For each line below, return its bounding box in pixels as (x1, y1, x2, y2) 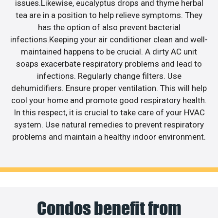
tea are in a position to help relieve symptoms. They (16, 10, 202, 20)
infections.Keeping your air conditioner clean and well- (10, 34, 208, 44)
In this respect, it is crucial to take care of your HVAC (13, 107, 205, 117)
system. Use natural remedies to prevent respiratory (14, 119, 204, 129)
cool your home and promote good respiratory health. (11, 95, 207, 105)
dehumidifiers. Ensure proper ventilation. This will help (11, 83, 207, 93)
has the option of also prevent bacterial (37, 22, 181, 32)
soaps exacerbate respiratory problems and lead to (16, 58, 202, 69)
